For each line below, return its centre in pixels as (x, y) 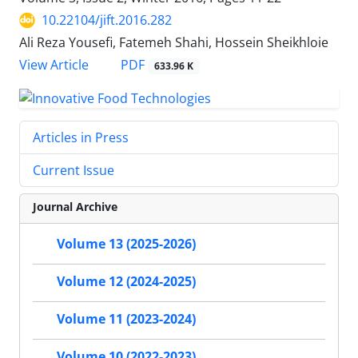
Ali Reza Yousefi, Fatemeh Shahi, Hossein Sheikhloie (174, 43)
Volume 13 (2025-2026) (126, 244)
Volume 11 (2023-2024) (126, 319)
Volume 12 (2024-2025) (126, 282)
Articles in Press (81, 137)
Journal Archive (75, 207)
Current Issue (74, 170)
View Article (54, 65)
